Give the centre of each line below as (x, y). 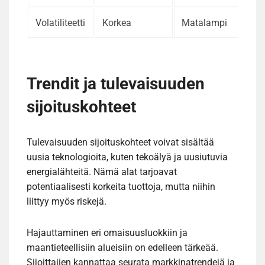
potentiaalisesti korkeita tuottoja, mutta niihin (121, 186)
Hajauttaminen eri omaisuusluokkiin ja (107, 232)
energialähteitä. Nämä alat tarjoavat (102, 172)
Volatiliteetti (60, 22)
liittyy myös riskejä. (67, 201)
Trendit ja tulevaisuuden (116, 83)
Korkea (117, 22)
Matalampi (204, 22)
